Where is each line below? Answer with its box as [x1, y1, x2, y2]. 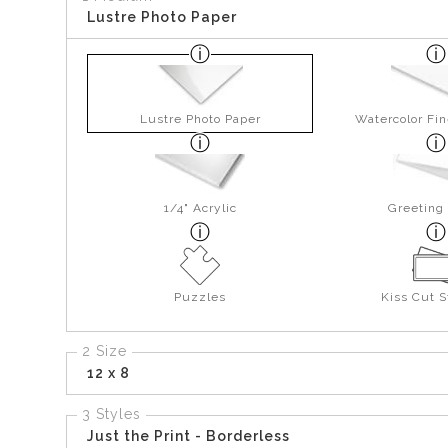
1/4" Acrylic [163, 200, 237, 215]
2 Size [82, 342, 127, 359]
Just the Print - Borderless [87, 427, 290, 444]
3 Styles [82, 405, 141, 422]
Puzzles [174, 289, 226, 304]
